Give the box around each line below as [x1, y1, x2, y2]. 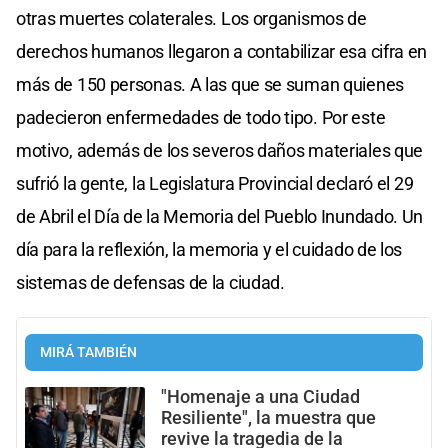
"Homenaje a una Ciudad [161, 386, 360, 407]
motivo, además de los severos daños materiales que [16, 139, 424, 161]
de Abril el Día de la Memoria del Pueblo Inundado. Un [16, 205, 424, 227]
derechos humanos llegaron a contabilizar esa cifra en [16, 40, 428, 62]
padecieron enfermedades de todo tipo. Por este [16, 106, 386, 128]
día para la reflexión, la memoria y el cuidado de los [16, 238, 403, 260]
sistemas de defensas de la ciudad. [16, 271, 285, 293]
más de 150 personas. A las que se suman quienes [16, 73, 404, 95]
